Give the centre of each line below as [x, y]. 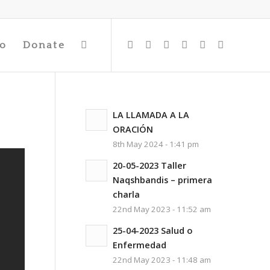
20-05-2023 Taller [149, 165]
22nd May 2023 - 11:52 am [162, 209]
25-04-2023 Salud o [152, 231]
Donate [44, 45]
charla [126, 194]
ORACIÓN [133, 129]
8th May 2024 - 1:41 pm [155, 144]
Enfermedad [139, 245]
